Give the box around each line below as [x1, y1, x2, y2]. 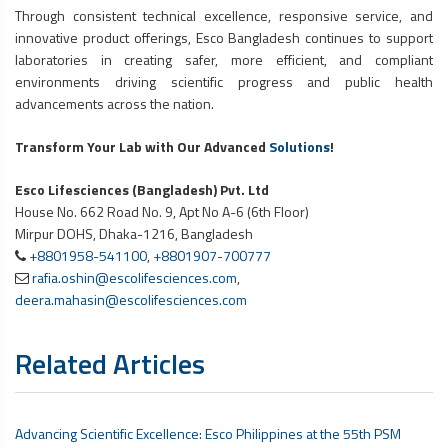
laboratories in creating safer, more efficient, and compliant [15, 48, 433, 70]
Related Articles [15, 341, 205, 385]
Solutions [269, 135, 330, 157]
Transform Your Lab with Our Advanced [15, 135, 269, 157]
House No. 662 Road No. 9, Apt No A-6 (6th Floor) [15, 200, 309, 222]
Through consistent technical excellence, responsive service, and [15, 4, 433, 26]
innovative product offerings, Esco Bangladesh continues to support [15, 26, 433, 48]
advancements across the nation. [15, 92, 214, 114]
